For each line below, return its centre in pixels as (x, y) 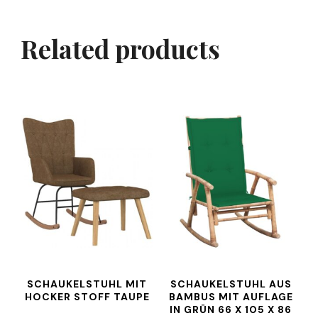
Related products (120, 48)
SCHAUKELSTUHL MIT (87, 284)
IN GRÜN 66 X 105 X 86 (231, 309)
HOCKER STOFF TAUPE (87, 297)
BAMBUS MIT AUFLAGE (231, 297)
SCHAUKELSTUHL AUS (231, 284)
